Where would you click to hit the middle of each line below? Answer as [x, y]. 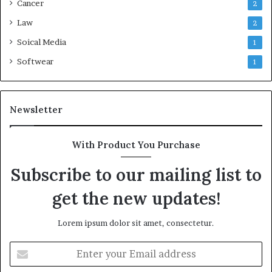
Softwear [35, 61]
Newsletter [36, 110]
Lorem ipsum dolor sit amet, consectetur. [136, 223]
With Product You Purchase [136, 145]
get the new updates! [136, 199]
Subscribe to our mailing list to [136, 175]
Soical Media [42, 42]
